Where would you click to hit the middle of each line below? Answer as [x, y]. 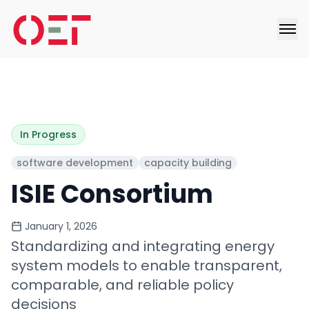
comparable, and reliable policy [122, 285]
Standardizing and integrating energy [143, 246]
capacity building [188, 163]
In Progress [48, 134]
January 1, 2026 [61, 226]
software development [75, 163]
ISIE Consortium [112, 194]
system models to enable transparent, [147, 266]
